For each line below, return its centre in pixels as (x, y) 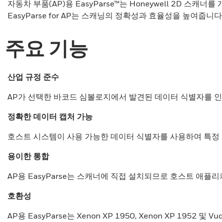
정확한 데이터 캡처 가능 (50, 116)
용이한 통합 (28, 156)
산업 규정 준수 (33, 77)
